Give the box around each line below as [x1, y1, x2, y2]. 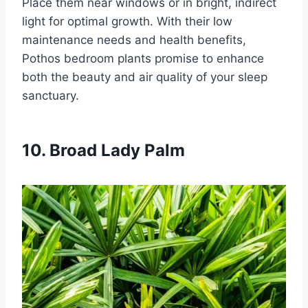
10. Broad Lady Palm [22, 140, 185, 160]
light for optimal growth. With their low [22, 14, 232, 28]
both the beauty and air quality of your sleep [22, 69, 267, 84]
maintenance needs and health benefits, [22, 32, 246, 47]
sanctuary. [22, 88, 79, 102]
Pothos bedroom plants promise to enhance [22, 51, 264, 65]
